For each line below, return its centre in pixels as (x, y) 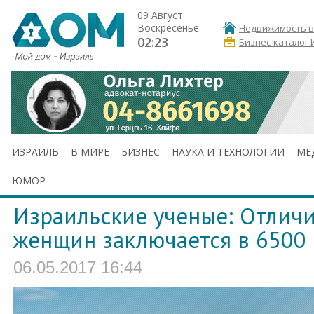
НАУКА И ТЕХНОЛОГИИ (228, 152)
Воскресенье (168, 28)
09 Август (160, 15)
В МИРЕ (90, 152)
